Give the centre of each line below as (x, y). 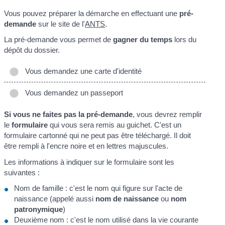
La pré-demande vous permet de (59, 40)
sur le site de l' (61, 24)
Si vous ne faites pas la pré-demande (69, 115)
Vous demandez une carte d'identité (82, 71)
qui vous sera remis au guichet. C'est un (115, 125)
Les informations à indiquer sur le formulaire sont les (89, 162)
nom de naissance (127, 199)
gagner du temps (143, 40)
